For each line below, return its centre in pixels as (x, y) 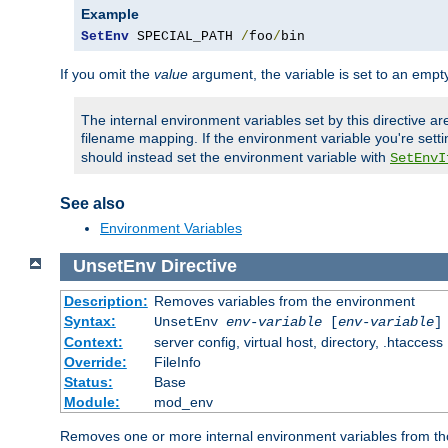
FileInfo (177, 361)
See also (92, 204)
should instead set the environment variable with (235, 157)
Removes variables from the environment (284, 300)
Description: (105, 300)
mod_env (183, 401)
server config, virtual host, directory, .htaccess (298, 341)
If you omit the (107, 74)
